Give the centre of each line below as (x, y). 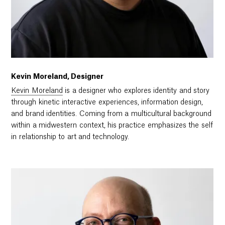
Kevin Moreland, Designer (58, 77)
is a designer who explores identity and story (136, 91)
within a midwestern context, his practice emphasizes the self (112, 125)
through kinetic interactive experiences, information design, (107, 102)
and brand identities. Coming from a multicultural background (111, 114)
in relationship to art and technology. (70, 137)
